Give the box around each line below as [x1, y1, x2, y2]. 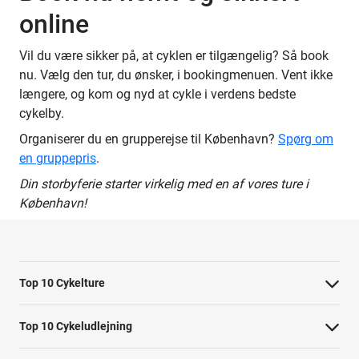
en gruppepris [19, 150, 96, 166]
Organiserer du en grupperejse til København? [19, 131, 278, 147]
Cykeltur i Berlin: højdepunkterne [19, 341, 178, 355]
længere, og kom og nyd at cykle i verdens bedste [19, 86, 296, 102]
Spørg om [278, 131, 333, 147]
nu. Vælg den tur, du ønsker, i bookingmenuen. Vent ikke [19, 67, 333, 83]
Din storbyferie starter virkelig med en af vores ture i [19, 175, 309, 192]
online [19, 8, 89, 39]
